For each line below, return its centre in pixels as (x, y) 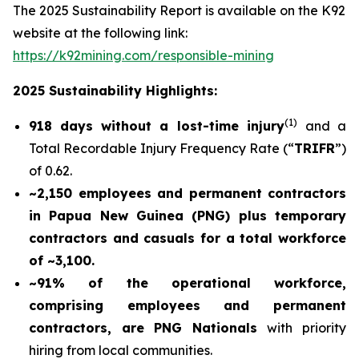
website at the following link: (100, 33)
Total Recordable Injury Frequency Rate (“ (161, 148)
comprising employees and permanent (188, 305)
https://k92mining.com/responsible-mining (143, 55)
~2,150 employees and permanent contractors (188, 193)
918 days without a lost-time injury (157, 126)
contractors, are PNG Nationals (148, 328)
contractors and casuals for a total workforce (188, 238)
